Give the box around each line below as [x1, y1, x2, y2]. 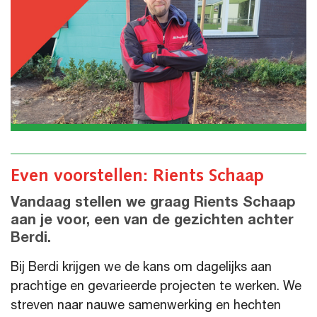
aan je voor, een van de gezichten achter [11, 214, 294, 229]
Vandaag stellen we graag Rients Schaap [11, 196, 295, 211]
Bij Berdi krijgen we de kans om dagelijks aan [11, 261, 272, 275]
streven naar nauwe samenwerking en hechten [11, 299, 281, 313]
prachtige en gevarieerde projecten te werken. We [11, 280, 301, 294]
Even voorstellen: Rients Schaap [11, 163, 264, 185]
